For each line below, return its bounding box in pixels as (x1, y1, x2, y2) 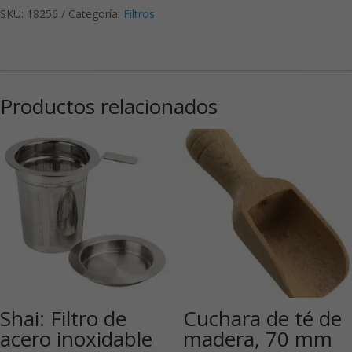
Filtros (123, 6, 155, 21)
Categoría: (68, 6, 123, 21)
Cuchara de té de (182, 304, 342, 333)
